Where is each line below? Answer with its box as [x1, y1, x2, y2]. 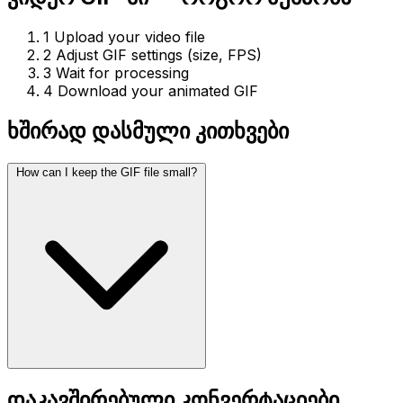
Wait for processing [56, 63, 189, 82]
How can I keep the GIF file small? [16, 165, 197, 179]
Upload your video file [54, 27, 205, 46]
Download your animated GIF [58, 81, 258, 100]
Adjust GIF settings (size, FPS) [56, 45, 262, 64]
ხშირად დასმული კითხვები [7, 117, 289, 144]
